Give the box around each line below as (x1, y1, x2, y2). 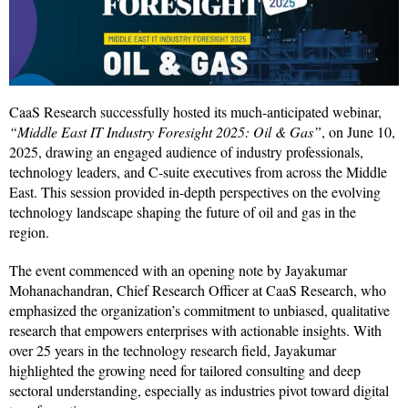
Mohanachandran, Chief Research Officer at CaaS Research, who (9, 280, 386, 300)
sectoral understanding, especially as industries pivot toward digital (9, 380, 389, 400)
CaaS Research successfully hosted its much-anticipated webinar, (9, 101, 382, 121)
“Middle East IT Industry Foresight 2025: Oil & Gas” (9, 121, 321, 141)
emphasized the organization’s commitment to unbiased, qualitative (9, 300, 390, 320)
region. (9, 221, 49, 241)
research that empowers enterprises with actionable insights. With (9, 320, 382, 340)
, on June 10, (321, 121, 395, 141)
